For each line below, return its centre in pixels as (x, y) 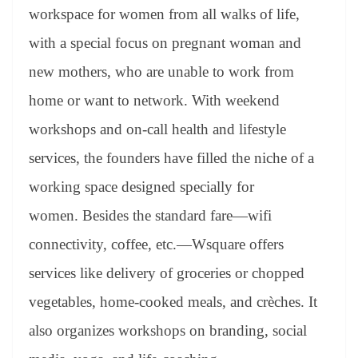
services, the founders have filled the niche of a (171, 157)
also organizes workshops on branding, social (168, 330)
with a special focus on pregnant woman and (165, 42)
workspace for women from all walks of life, (164, 14)
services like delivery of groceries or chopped (167, 272)
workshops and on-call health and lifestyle (157, 129)
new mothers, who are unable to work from (161, 71)
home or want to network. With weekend (154, 100)
